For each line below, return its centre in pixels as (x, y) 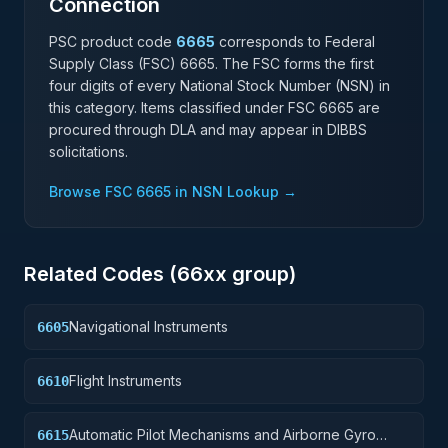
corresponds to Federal (297, 41)
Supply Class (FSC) (114, 63)
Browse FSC (92, 191)
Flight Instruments (125, 380)
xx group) (249, 274)
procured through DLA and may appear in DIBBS (208, 129)
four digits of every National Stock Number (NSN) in (219, 85)
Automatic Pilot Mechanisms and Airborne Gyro (222, 434)
